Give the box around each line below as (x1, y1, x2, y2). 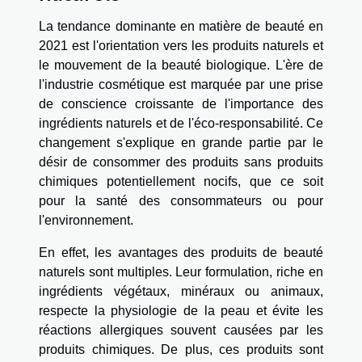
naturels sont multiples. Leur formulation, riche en (39, 264, 323, 279)
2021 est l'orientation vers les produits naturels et (39, 38, 323, 53)
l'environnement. (39, 213, 133, 227)
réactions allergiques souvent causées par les (39, 322, 323, 337)
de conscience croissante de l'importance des (39, 96, 323, 111)
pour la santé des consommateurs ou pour (39, 193, 323, 208)
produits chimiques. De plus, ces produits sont (39, 342, 323, 356)
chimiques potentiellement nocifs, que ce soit (39, 174, 323, 188)
